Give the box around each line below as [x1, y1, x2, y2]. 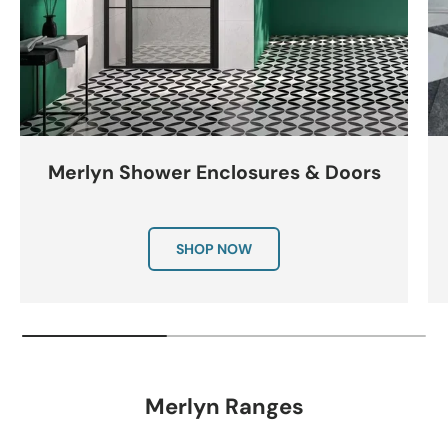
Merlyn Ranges [144, 392, 304, 422]
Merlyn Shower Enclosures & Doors [47, 160, 381, 186]
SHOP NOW [176, 239, 252, 258]
